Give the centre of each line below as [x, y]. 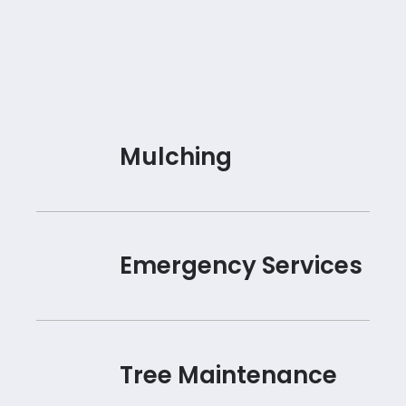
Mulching [175, 157]
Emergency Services [241, 266]
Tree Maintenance [228, 375]
